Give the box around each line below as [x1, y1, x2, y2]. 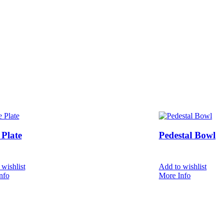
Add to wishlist [159, 162, 207, 171]
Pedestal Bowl [159, 130, 216, 141]
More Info [159, 171, 191, 180]
